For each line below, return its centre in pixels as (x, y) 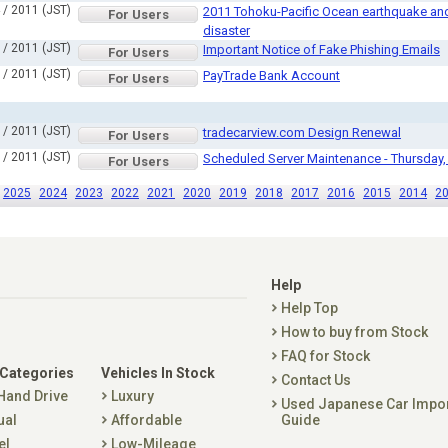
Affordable (146, 420)
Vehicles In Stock (158, 373)
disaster (226, 30)
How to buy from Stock (354, 332)
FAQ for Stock (325, 356)
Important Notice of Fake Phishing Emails (321, 49)
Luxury (132, 396)
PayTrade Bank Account (271, 75)
